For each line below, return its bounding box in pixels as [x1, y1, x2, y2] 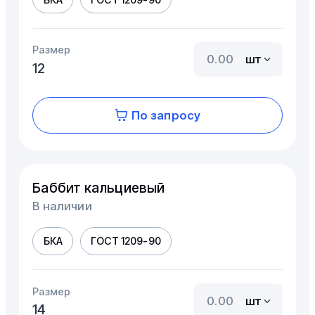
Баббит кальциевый [32, 179, 165, 196]
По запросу [131, 108, 201, 122]
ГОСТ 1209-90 [91, 235, 161, 247]
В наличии [32, 198, 92, 213]
